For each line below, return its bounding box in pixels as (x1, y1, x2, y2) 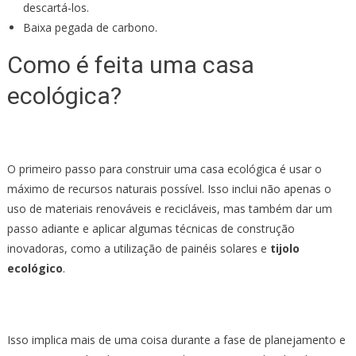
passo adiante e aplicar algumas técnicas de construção (6, 220, 295, 236)
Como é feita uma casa (6, 50, 254, 79)
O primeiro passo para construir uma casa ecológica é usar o (6, 161, 322, 176)
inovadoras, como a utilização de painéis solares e (6, 240, 270, 256)
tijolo (269, 240, 300, 256)
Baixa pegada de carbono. (22, 19, 157, 35)
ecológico (6, 260, 63, 276)
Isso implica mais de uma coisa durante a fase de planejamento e (6, 331, 346, 347)
